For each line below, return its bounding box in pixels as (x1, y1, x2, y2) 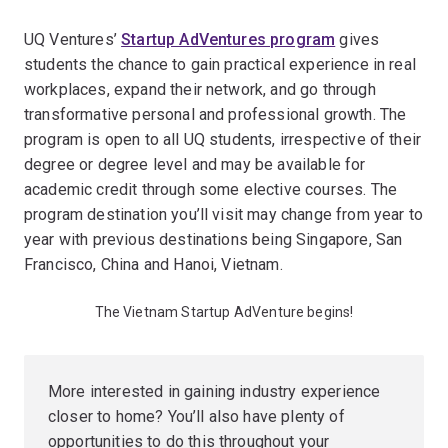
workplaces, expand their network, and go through (24, 79, 376, 99)
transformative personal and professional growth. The (24, 104, 407, 124)
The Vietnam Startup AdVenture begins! (94, 303, 354, 320)
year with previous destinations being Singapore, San (24, 229, 403, 249)
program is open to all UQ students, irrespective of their (24, 129, 422, 149)
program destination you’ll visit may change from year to (24, 204, 423, 224)
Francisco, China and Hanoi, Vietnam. (24, 254, 283, 274)
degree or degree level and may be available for (24, 154, 366, 174)
